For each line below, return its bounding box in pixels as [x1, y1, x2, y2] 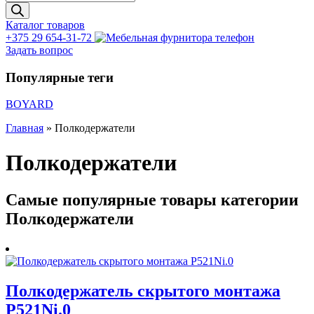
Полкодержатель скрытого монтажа [6, 282, 280, 301]
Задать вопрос [6, 44, 73, 56]
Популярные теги [6, 69, 114, 85]
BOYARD [6, 98, 53, 111]
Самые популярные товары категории [6, 191, 299, 210]
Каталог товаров [6, 19, 85, 31]
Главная [6, 122, 43, 135]
